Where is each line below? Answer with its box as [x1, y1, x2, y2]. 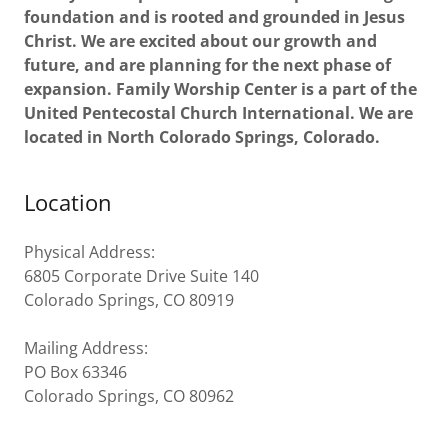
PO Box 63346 [24, 360, 131, 383]
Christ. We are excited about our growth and [24, 29, 377, 52]
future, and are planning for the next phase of [24, 53, 391, 76]
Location [24, 186, 112, 217]
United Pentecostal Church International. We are [24, 101, 413, 124]
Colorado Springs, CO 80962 [24, 384, 238, 407]
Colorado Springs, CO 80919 [24, 288, 234, 311]
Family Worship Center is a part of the [116, 77, 417, 100]
